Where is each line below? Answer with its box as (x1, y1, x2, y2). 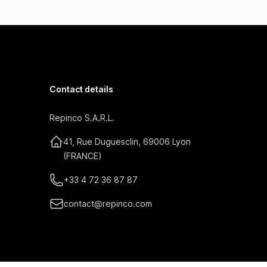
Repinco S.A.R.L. (49, 113, 114, 123)
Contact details (49, 84, 113, 94)
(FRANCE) (63, 151, 103, 161)
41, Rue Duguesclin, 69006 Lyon (63, 136, 191, 147)
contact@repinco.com (63, 198, 152, 209)
